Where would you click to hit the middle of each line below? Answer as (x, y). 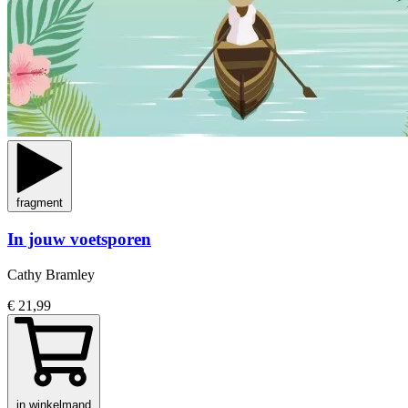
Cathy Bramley (51, 274)
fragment (40, 203)
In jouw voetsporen (79, 239)
